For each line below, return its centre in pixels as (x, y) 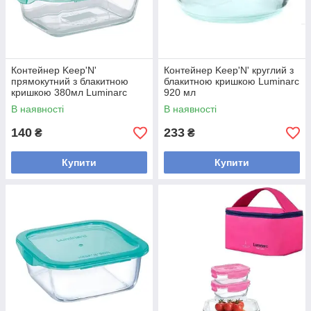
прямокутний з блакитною (70, 81)
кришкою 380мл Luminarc (69, 92)
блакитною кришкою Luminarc (232, 81)
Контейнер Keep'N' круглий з (229, 70)
